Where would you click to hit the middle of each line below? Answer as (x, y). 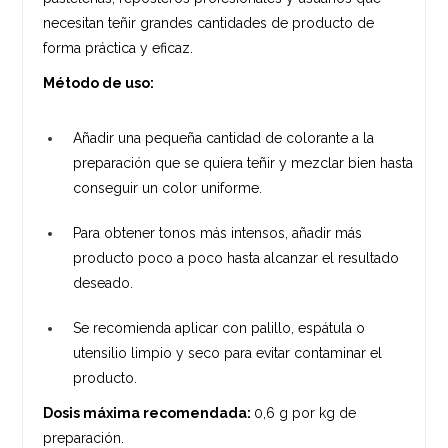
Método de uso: (99, 82)
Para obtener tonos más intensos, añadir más (218, 232)
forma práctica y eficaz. (118, 47)
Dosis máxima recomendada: (149, 412)
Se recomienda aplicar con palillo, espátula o (219, 327)
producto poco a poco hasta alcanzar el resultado (236, 257)
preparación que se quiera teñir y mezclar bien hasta (243, 162)
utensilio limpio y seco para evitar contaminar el (228, 352)
